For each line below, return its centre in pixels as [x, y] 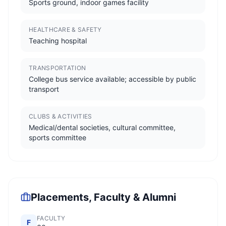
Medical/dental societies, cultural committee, [102, 127]
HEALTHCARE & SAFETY [65, 30]
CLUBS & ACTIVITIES [61, 116]
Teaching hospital [58, 41]
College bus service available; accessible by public [112, 79]
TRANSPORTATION [58, 68]
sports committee [58, 137]
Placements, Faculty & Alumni [103, 197]
